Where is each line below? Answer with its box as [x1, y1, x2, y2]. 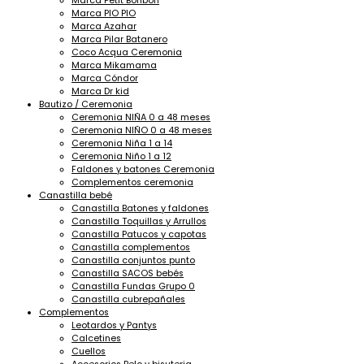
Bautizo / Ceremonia [39, 97, 132, 110]
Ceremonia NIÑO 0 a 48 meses [71, 123, 212, 136]
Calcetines [71, 331, 121, 344]
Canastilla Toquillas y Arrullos [71, 214, 206, 227]
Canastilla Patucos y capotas [71, 227, 206, 240]
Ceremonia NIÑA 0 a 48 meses [71, 110, 210, 123]
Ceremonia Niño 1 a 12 [71, 149, 171, 162]
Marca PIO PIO [71, 6, 136, 19]
